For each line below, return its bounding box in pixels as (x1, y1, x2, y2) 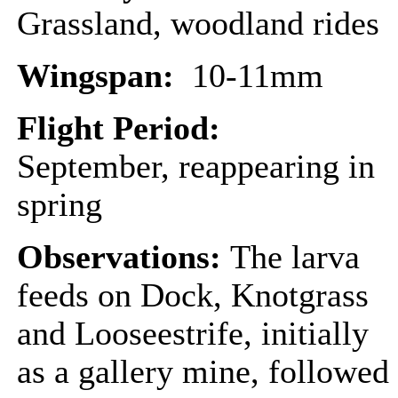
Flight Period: (17, 110, 229, 147)
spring (17, 187, 102, 223)
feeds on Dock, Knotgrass (17, 277, 369, 314)
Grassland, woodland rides (17, 5, 379, 42)
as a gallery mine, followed (17, 354, 389, 390)
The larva (230, 239, 360, 275)
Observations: (17, 239, 230, 275)
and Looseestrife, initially (17, 315, 369, 352)
